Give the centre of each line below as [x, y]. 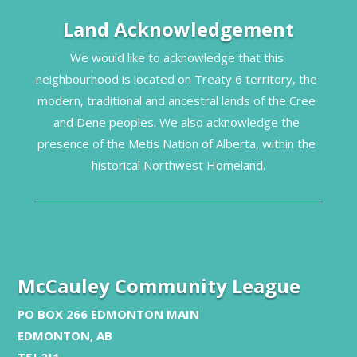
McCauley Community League [159, 286]
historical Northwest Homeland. [178, 165]
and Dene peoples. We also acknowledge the [177, 122]
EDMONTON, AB [65, 335]
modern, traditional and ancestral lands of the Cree [177, 100]
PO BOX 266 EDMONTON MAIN [109, 314]
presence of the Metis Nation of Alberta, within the [177, 143]
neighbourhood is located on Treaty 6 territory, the [177, 79]
